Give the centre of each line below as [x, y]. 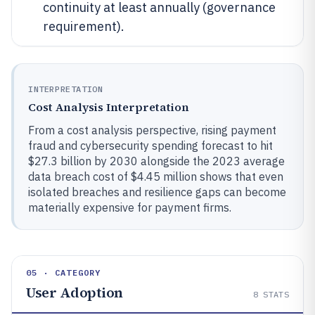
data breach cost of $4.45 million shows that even [156, 176]
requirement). [84, 26]
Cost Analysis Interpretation [109, 107]
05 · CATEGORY [64, 272]
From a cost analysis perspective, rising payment [152, 130]
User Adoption [75, 292]
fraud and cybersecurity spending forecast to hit [150, 145]
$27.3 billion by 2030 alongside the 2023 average [156, 161]
